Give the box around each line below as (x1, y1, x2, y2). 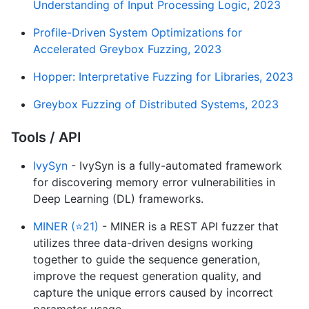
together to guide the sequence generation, (33, 252, 260, 266)
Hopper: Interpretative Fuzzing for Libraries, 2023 (33, 69, 293, 83)
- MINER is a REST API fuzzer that (99, 219, 279, 233)
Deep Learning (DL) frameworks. (33, 191, 203, 206)
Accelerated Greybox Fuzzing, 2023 (33, 41, 221, 56)
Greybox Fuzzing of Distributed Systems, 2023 (33, 97, 279, 111)
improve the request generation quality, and (33, 268, 261, 283)
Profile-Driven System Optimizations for (33, 25, 242, 39)
